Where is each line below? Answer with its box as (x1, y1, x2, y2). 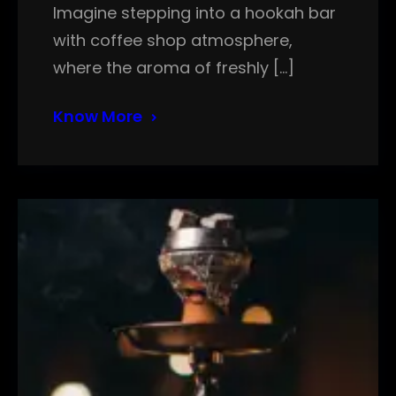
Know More (53, 105, 142, 128)
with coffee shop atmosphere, (53, 29, 293, 52)
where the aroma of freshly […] (53, 57, 294, 80)
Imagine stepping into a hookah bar (53, 2, 336, 25)
